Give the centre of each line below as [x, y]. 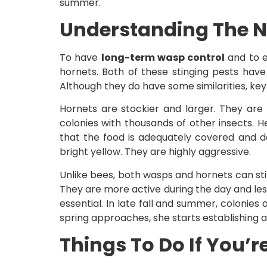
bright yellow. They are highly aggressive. [155, 152]
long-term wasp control [163, 57]
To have [80, 57]
